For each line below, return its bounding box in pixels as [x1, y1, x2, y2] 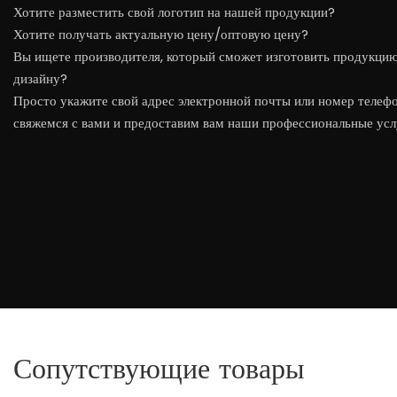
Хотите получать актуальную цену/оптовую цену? [13, 24, 308, 43]
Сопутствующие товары [13, 351, 305, 386]
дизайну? [13, 68, 67, 88]
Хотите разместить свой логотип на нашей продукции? [13, 2, 335, 21]
